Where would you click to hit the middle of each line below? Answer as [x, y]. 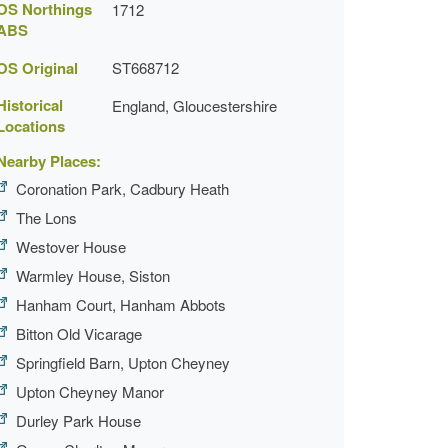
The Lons [46, 217]
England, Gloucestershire [194, 105]
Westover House [71, 246]
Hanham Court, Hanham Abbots [121, 304]
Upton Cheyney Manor [90, 391]
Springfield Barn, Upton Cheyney [123, 362]
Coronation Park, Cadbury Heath [122, 188]
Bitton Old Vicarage [79, 333]
